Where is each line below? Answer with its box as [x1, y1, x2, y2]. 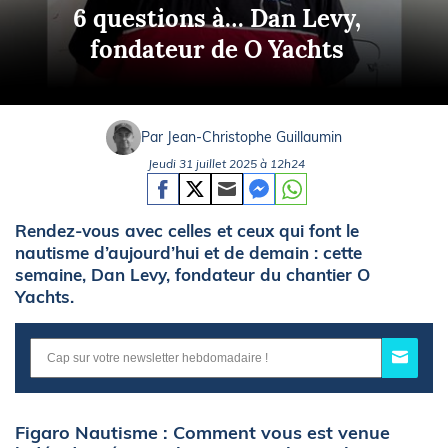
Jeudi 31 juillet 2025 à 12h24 [148, 155, 305, 171]
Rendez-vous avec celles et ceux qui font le [15, 219, 359, 241]
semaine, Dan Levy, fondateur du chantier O [15, 263, 370, 285]
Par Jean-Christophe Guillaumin [141, 128, 342, 147]
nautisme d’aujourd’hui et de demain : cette [15, 241, 362, 263]
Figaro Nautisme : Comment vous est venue [15, 421, 390, 445]
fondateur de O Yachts [90, 33, 345, 65]
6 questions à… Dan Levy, [73, 2, 362, 34]
